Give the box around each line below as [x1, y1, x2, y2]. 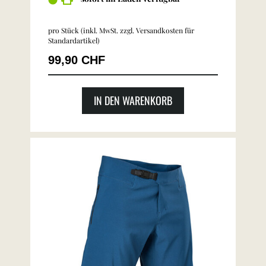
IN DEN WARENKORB [94, 93, 172, 108]
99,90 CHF [48, 53, 105, 66]
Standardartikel [48, 36, 97, 45]
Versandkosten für [136, 26, 194, 35]
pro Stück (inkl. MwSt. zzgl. [48, 26, 136, 35]
